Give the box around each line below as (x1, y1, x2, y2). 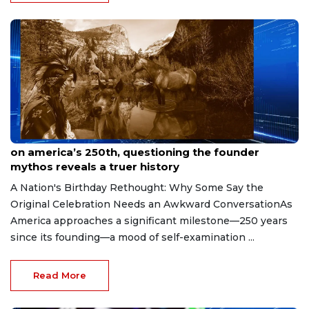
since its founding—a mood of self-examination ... (10, 230, 255, 243)
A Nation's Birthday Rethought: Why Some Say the (10, 181, 263, 194)
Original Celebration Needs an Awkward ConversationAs (10, 197, 292, 210)
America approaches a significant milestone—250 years (10, 214, 288, 227)
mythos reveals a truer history (10, 159, 179, 173)
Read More (33, 269, 86, 281)
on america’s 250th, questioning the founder (10, 145, 259, 159)
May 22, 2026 (10, 133, 62, 143)
